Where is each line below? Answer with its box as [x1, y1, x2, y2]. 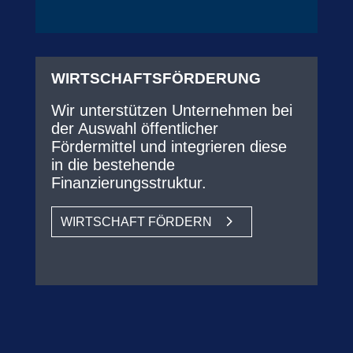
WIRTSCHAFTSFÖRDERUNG [50, 69, 261, 87]
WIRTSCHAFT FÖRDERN [60, 214, 212, 229]
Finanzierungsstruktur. [50, 173, 206, 191]
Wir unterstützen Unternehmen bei [50, 101, 292, 119]
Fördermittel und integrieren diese [50, 137, 287, 155]
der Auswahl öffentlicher [50, 119, 218, 137]
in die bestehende [50, 155, 175, 173]
